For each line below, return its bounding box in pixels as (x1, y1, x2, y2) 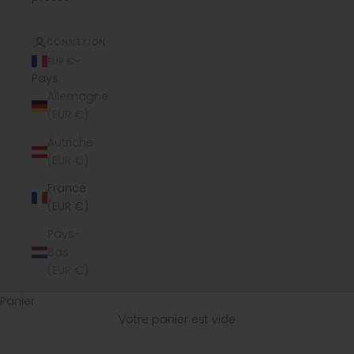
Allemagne (47, 88, 108, 105)
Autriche (47, 134, 93, 151)
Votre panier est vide (119, 311, 235, 328)
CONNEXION (47, 36, 107, 49)
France (47, 180, 86, 197)
